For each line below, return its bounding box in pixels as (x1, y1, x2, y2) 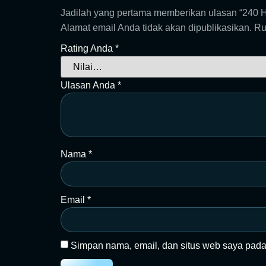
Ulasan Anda (61, 80, 118, 90)
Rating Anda (61, 43, 115, 53)
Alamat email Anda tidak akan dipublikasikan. (61, 23, 252, 33)
